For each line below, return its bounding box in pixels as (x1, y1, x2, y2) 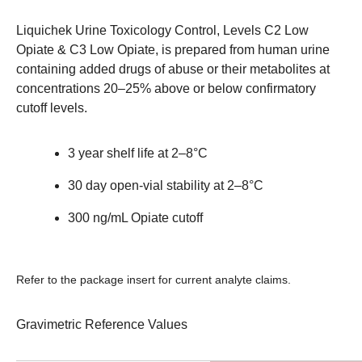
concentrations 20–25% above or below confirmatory (16, 82, 316, 96)
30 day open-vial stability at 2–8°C (68, 179, 263, 193)
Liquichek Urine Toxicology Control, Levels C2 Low (16, 23, 309, 38)
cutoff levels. (16, 101, 87, 116)
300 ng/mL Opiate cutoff (68, 211, 203, 225)
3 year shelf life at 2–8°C (68, 146, 208, 161)
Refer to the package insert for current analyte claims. (16, 273, 291, 287)
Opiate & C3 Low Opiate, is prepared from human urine (16, 43, 330, 57)
